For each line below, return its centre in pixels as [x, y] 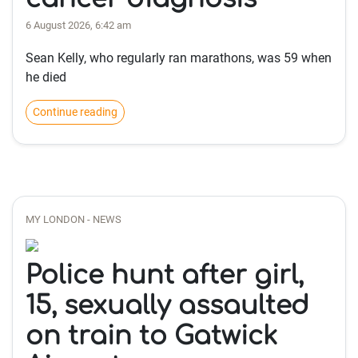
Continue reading [75, 112]
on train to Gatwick [151, 336]
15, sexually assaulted [167, 306]
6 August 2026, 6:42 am [78, 25]
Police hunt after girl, [165, 275]
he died [46, 77]
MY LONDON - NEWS [74, 219]
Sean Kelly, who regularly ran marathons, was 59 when [179, 58]
